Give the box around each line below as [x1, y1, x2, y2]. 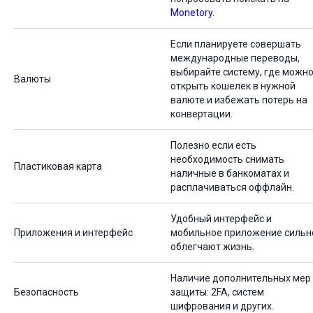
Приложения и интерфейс [14, 227, 133, 239]
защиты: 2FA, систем [170, 286, 264, 298]
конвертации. [170, 108, 233, 120]
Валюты [14, 73, 51, 85]
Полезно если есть [170, 140, 256, 152]
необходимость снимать [170, 154, 284, 166]
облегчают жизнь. [170, 241, 254, 253]
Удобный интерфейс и [170, 213, 272, 225]
